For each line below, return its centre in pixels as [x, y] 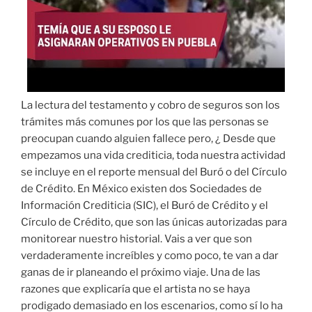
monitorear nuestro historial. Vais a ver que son [136, 239]
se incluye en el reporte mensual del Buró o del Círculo [154, 172]
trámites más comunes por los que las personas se [145, 122]
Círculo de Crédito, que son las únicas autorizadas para [154, 223]
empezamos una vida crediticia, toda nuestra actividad [153, 156]
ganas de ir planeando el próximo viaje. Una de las [141, 273]
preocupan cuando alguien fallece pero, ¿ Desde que [148, 139]
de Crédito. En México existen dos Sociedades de [141, 189]
